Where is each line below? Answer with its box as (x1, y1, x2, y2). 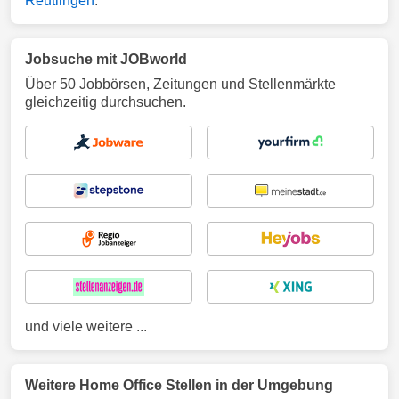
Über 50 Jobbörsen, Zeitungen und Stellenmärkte (25, 77, 336, 92)
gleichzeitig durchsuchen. (25, 94, 186, 110)
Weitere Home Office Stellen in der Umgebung (25, 378, 333, 393)
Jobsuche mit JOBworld (25, 52, 187, 67)
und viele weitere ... (25, 319, 147, 334)
